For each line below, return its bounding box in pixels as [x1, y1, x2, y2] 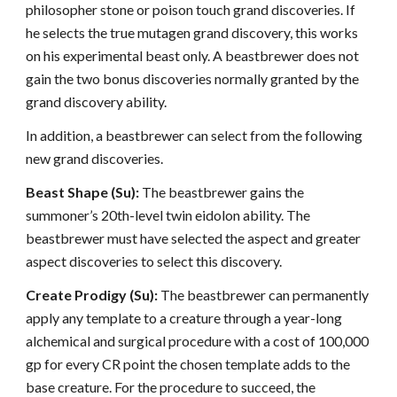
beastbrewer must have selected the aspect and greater [26, 230, 362, 246]
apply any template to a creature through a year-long [26, 309, 343, 326]
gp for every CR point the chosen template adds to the [26, 355, 351, 372]
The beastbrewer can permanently [158, 286, 370, 303]
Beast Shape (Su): [26, 183, 140, 200]
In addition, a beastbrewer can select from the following [26, 127, 363, 144]
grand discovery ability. [26, 93, 167, 110]
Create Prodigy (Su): [26, 286, 159, 303]
